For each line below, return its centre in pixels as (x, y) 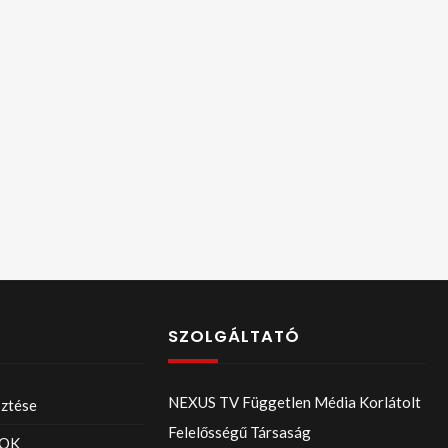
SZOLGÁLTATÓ (233, 336)
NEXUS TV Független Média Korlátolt (294, 401)
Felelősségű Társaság (239, 431)
